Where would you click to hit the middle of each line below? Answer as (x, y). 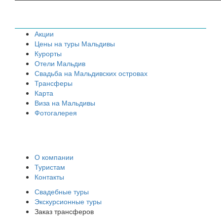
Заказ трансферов (64, 211)
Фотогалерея (56, 113)
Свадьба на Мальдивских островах (91, 73)
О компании (54, 157)
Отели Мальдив (60, 63)
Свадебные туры (62, 192)
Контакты (49, 177)
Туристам (50, 167)
